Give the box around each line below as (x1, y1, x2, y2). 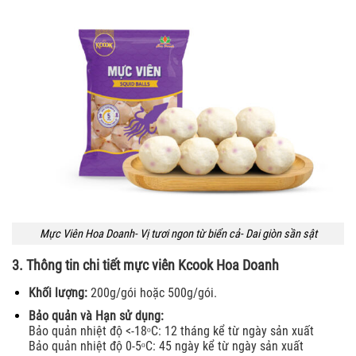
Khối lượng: (28, 285, 87, 301)
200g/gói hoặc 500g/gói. (87, 285, 217, 301)
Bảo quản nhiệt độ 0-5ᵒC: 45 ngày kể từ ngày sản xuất (28, 338, 304, 354)
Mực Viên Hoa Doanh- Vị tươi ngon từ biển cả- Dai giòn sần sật (39, 226, 317, 241)
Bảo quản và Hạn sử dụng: (28, 308, 167, 323)
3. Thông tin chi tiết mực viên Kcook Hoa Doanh (12, 257, 279, 274)
